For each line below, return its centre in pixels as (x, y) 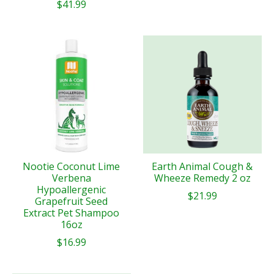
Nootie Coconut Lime (72, 167)
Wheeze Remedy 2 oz (202, 178)
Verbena (71, 178)
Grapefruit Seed (72, 202)
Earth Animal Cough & (202, 167)
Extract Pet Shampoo (72, 213)
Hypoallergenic (72, 190)
